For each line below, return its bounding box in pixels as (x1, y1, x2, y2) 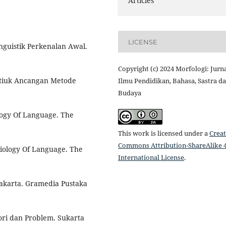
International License (118, 153, 184, 162)
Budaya (118, 88, 141, 98)
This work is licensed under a (118, 129, 209, 138)
